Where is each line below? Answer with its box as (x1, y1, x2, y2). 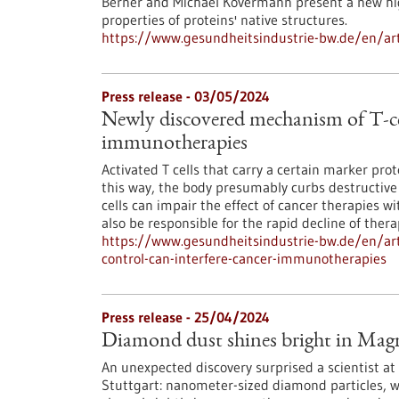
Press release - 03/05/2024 (102, 87, 270, 105)
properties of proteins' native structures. (102, 11, 347, 28)
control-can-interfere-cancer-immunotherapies (102, 249, 387, 267)
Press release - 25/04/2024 (102, 308, 270, 326)
